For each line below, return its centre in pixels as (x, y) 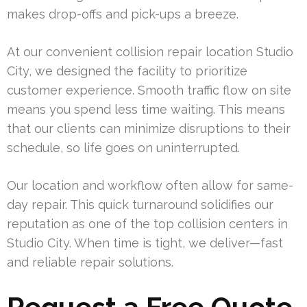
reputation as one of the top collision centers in (147, 224)
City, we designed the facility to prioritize (127, 71)
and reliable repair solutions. (90, 262)
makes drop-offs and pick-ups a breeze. (123, 14)
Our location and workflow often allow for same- (150, 186)
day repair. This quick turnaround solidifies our (140, 205)
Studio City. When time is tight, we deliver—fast (145, 243)
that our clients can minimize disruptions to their (149, 129)
